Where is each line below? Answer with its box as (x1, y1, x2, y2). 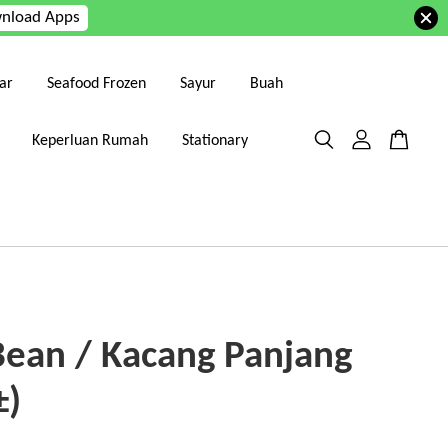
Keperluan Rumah (32, 132, 149, 149)
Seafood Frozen (46, 75, 146, 92)
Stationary (182, 132, 249, 149)
